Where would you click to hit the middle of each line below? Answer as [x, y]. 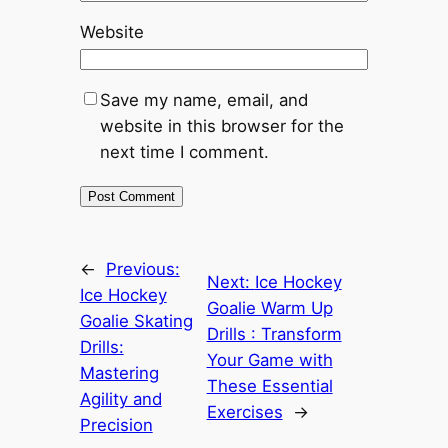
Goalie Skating [136, 321]
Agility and [120, 399]
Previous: [142, 269]
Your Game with [269, 360]
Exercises [244, 412]
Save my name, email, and [203, 100]
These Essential [269, 386]
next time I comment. [184, 152]
